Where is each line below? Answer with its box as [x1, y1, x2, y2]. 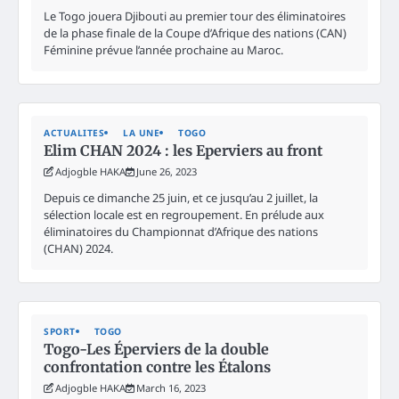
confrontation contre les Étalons [44, 357, 271, 376]
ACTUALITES [44, 126, 104, 139]
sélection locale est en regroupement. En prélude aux [44, 206, 324, 223]
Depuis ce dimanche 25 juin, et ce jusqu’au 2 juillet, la [44, 189, 318, 206]
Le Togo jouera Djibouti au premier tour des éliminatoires [44, 7, 346, 24]
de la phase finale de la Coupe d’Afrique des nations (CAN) [44, 24, 346, 41]
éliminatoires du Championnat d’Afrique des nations [44, 223, 318, 240]
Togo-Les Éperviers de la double [44, 339, 269, 358]
